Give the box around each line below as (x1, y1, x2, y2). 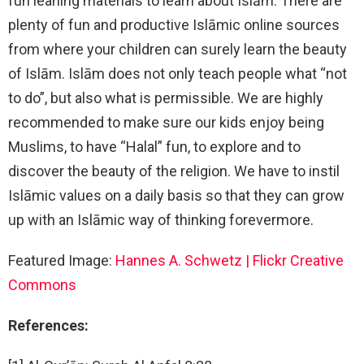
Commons (8, 275, 76, 293)
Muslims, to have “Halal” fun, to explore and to (8, 137, 301, 155)
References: (8, 316, 89, 334)
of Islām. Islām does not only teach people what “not (8, 64, 347, 82)
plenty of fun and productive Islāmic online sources (8, 15, 340, 33)
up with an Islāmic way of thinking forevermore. (8, 210, 314, 228)
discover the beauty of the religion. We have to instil (8, 162, 340, 180)
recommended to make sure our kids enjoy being (8, 113, 324, 131)
